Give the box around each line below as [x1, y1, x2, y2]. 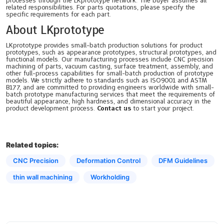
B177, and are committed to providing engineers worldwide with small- [6, 82, 214, 92]
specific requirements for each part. [6, 9, 111, 19]
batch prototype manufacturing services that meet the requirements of [6, 89, 215, 99]
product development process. [6, 103, 97, 113]
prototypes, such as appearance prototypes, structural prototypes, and [6, 47, 216, 57]
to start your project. [131, 103, 194, 113]
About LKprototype [6, 21, 104, 38]
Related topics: [6, 140, 58, 149]
